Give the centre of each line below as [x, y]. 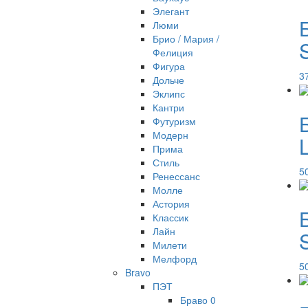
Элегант [171, 11]
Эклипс [169, 93]
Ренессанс [176, 176]
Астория [171, 203]
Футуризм [174, 121]
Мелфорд [175, 258]
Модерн [170, 135]
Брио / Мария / [186, 38]
